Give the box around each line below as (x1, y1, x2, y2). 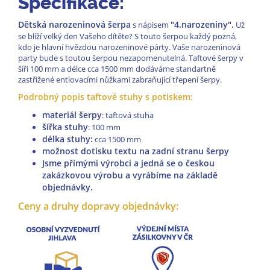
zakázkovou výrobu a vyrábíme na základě (42, 169, 218, 181)
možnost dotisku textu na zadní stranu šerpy (42, 145, 229, 157)
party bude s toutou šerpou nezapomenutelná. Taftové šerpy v (18, 52, 243, 64)
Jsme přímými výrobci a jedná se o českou (42, 157, 215, 169)
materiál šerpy (42, 109, 102, 121)
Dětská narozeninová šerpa (18, 19, 131, 31)
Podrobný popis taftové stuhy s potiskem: (18, 91, 193, 103)
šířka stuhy (42, 121, 88, 133)
